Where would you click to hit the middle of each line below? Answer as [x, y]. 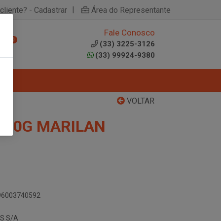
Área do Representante [131, 10]
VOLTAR [140, 101]
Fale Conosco [129, 33]
